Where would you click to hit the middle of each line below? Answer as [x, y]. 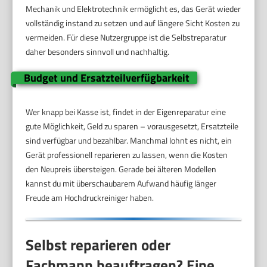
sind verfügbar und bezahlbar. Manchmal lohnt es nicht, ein [129, 141]
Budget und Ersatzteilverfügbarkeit [106, 78]
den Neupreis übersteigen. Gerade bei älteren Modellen [121, 169]
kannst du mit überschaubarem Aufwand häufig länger [121, 184]
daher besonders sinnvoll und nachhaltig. [98, 52]
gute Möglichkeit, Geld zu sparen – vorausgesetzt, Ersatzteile [132, 126]
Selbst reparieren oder [98, 245]
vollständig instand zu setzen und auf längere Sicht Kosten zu [133, 23]
